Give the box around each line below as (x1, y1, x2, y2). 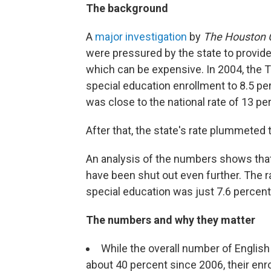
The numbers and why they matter (86, 213, 255, 226)
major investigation (95, 30, 187, 43)
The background (86, 1, 168, 15)
